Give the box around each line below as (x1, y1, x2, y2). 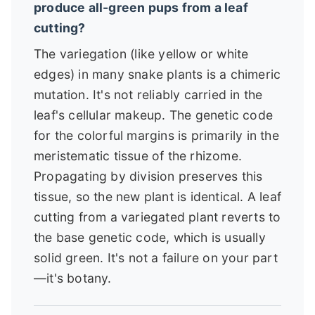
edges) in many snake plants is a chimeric (34, 66, 281, 82)
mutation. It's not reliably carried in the (34, 86, 263, 102)
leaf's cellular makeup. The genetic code (34, 107, 274, 122)
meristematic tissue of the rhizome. (34, 148, 242, 163)
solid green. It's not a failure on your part (34, 250, 278, 265)
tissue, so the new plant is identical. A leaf (34, 188, 282, 204)
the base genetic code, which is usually (34, 229, 266, 245)
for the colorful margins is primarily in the (34, 127, 279, 143)
